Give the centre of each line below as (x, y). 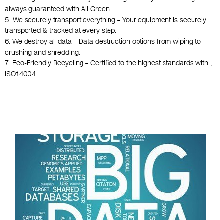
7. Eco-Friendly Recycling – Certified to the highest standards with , (108, 63)
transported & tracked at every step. (61, 31)
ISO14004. (21, 74)
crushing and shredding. (42, 53)
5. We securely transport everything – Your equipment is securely (106, 20)
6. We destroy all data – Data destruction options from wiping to (103, 42)
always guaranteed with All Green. (58, 9)
